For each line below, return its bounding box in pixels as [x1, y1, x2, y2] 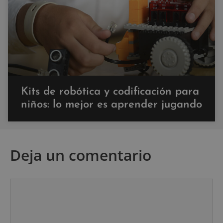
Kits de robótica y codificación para [21, 86, 199, 98]
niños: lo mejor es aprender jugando [21, 99, 202, 111]
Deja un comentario [10, 144, 151, 165]
